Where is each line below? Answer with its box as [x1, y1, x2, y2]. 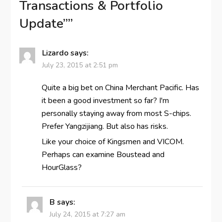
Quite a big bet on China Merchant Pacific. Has [41, 82, 199, 93]
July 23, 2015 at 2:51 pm [42, 60, 118, 70]
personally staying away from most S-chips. [41, 108, 191, 119]
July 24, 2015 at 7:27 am [49, 209, 125, 219]
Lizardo [42, 47, 68, 58]
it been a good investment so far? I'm [41, 95, 169, 106]
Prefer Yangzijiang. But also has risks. [41, 120, 168, 132]
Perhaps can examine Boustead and [41, 149, 165, 160]
